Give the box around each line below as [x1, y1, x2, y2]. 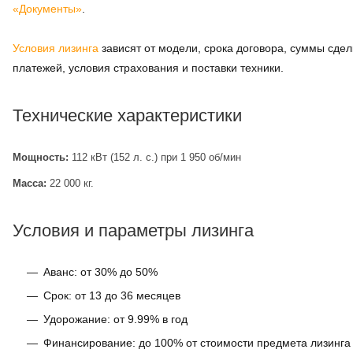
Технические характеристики [13, 106, 242, 125]
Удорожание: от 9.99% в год [43, 313, 188, 325]
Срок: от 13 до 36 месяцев [43, 289, 180, 302]
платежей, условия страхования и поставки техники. [13, 61, 284, 74]
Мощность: [13, 151, 69, 163]
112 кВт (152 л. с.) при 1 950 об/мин [69, 151, 241, 163]
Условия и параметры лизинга [13, 221, 254, 240]
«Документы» [13, 2, 82, 15]
